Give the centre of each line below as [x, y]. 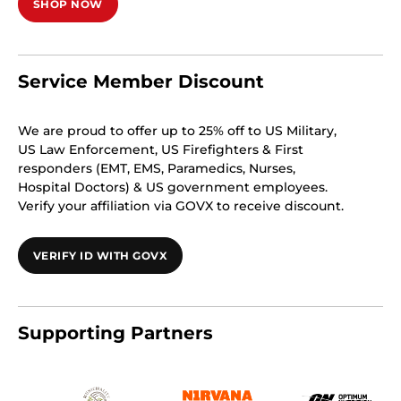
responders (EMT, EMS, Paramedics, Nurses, [157, 168]
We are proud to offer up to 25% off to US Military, [177, 131]
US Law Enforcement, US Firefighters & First [161, 149]
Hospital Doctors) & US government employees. [173, 187]
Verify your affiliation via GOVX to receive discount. [181, 206]
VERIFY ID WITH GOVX [101, 256]
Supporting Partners [115, 333]
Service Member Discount [141, 81]
